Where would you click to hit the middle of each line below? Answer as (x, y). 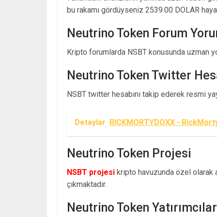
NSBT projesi (91, 172)
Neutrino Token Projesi (129, 153)
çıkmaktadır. (87, 184)
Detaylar (90, 122)
